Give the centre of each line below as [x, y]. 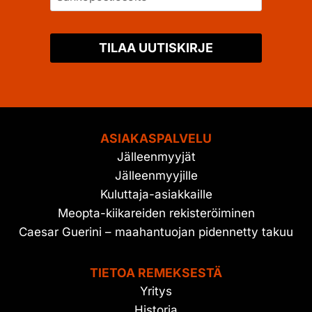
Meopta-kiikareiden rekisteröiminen [156, 213]
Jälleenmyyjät [156, 157]
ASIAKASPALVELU [156, 138]
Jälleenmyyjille [156, 175]
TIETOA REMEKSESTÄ [156, 273]
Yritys [156, 291]
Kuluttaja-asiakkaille [156, 194]
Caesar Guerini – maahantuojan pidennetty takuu [156, 232]
